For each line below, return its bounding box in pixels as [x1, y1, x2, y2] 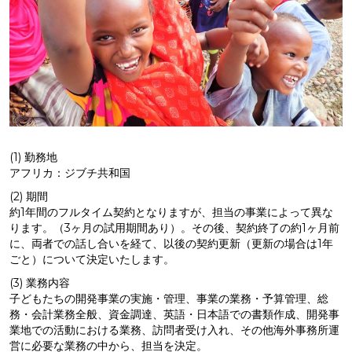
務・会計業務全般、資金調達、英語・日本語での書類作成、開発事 [9, 307, 339, 321]
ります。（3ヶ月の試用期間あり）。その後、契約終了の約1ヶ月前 [9, 221, 339, 235]
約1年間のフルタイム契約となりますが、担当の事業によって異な [9, 205, 333, 219]
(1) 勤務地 [9, 150, 57, 164]
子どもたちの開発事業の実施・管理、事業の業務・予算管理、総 [9, 291, 328, 306]
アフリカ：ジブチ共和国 [9, 166, 130, 180]
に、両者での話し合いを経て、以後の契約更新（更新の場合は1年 [9, 236, 333, 251]
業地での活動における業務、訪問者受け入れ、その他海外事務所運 [9, 323, 339, 337]
